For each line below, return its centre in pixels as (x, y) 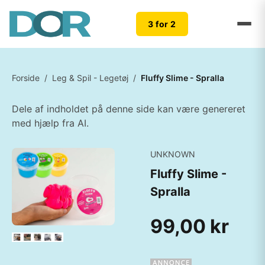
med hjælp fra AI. (50, 123)
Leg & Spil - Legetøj (90, 78)
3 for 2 (162, 24)
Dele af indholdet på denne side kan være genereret (129, 109)
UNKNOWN (173, 154)
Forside (26, 78)
